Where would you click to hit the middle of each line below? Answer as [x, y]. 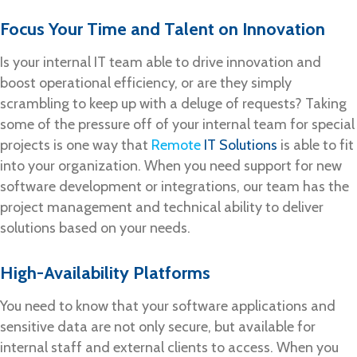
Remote [176, 145]
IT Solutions [239, 145]
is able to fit [316, 145]
